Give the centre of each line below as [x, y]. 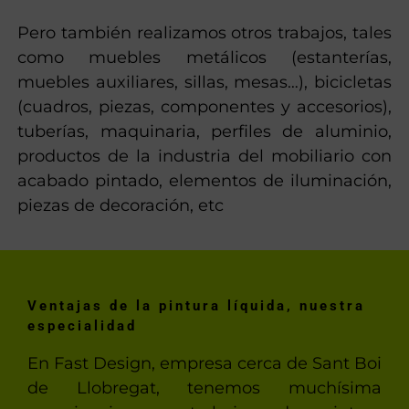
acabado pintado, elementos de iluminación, [204, 180]
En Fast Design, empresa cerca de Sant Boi [204, 363]
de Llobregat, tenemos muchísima [204, 388]
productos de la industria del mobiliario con [204, 156]
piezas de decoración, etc [121, 205]
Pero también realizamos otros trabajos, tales [204, 32]
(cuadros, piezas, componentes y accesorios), [204, 106]
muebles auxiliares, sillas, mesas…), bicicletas [204, 82]
